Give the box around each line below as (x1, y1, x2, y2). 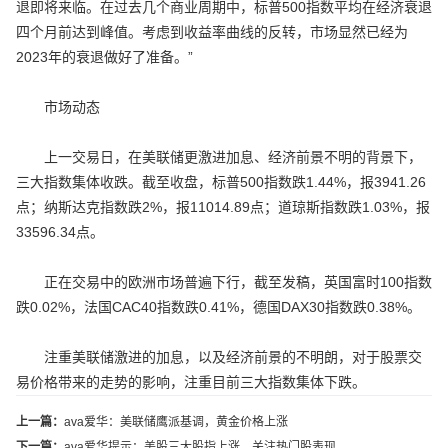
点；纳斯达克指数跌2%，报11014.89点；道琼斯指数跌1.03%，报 (16, 199, 430, 216)
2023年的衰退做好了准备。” (16, 49, 193, 66)
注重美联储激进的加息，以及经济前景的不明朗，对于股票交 (16, 349, 422, 366)
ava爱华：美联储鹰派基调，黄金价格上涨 (64, 415, 288, 430)
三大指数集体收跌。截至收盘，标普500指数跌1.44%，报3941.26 (16, 174, 426, 191)
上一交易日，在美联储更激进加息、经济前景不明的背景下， (16, 149, 422, 166)
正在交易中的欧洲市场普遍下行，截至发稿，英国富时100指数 (16, 274, 432, 291)
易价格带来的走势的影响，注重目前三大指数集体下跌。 (16, 374, 366, 391)
